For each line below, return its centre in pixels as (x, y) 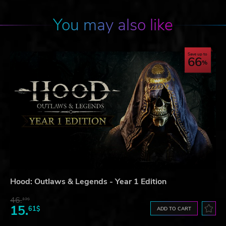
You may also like (113, 25)
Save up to (197, 54)
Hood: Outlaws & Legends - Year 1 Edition (88, 181)
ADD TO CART (174, 208)
